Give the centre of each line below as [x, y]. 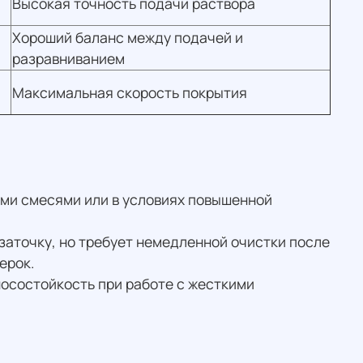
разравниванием [68, 59]
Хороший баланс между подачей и [128, 38]
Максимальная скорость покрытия [130, 93]
